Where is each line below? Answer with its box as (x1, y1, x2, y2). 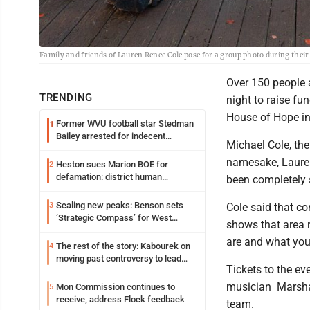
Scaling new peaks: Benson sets (56, 200, 183, 211)
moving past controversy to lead (56, 253, 181, 264)
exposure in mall (56, 143, 121, 154)
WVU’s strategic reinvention (56, 266, 165, 277)
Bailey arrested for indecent (56, 131, 165, 142)
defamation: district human (56, 172, 162, 183)
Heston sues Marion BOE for (56, 159, 168, 170)
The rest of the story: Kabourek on (56, 241, 190, 252)
